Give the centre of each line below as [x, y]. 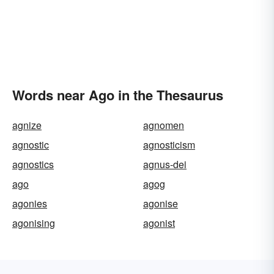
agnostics [33, 164]
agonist [159, 223]
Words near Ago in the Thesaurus [118, 95]
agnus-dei [165, 164]
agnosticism [169, 145]
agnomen [164, 125]
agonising [34, 223]
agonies [30, 203]
